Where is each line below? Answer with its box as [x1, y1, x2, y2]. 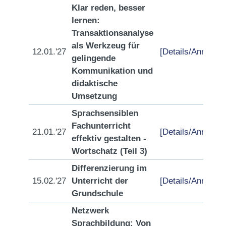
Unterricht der [72, 176, 128, 186]
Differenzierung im [72, 163, 147, 174]
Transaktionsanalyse [72, 28, 153, 38]
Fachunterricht [72, 121, 131, 131]
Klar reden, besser [72, 3, 145, 13]
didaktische [72, 78, 118, 89]
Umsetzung [72, 91, 117, 101]
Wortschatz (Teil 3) [72, 146, 147, 156]
